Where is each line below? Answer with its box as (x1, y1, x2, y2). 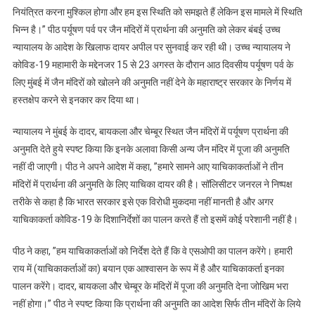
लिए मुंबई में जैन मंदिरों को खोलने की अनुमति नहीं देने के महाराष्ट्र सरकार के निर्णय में (12, 76, 291, 88)
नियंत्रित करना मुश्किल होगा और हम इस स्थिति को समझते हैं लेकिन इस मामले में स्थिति (12, 6, 302, 18)
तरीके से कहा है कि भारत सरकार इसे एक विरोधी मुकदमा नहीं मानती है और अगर (12, 195, 274, 207)
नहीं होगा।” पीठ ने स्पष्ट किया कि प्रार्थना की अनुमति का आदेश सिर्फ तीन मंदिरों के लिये (12, 297, 301, 309)
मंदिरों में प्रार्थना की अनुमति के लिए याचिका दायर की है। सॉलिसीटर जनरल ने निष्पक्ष (12, 178, 292, 190)
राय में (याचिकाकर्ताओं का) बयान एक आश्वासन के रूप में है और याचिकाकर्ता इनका (12, 262, 284, 274)
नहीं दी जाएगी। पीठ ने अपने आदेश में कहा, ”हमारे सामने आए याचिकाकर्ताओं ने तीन (12, 160, 283, 172)
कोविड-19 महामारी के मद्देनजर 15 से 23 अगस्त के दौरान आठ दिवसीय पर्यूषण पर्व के (12, 58, 293, 70)
